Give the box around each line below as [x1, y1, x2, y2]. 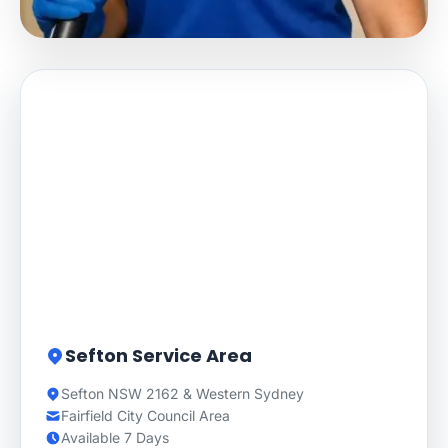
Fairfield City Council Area [61, 407, 230, 424]
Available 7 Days [61, 429, 169, 446]
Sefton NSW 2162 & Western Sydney [61, 385, 304, 402]
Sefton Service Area [65, 343, 252, 368]
